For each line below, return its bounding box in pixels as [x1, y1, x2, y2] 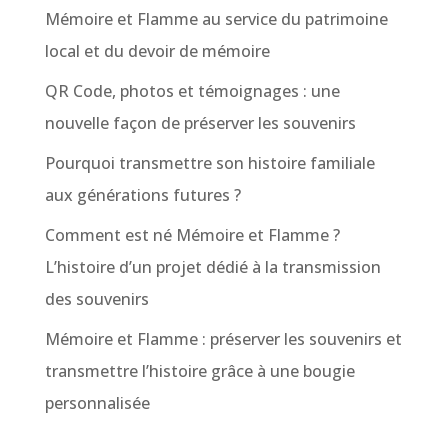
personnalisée [44, 391, 150, 414]
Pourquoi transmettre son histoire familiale [44, 151, 375, 174]
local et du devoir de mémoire [44, 39, 270, 62]
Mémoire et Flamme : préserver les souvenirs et [44, 327, 402, 350]
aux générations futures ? [44, 183, 241, 206]
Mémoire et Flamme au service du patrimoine [44, 7, 388, 30]
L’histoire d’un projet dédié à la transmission [44, 255, 381, 278]
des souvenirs [44, 287, 149, 310]
